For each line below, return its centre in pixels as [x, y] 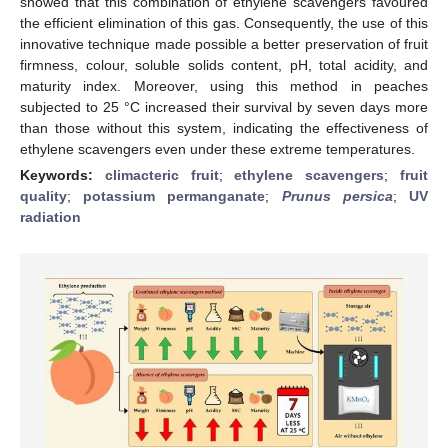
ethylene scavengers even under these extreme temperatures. [217, 148]
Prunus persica [337, 195]
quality [43, 195]
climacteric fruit [161, 174]
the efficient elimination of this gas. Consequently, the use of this [224, 22]
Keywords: [62, 174]
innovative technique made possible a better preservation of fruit [224, 43]
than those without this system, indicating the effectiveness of [224, 127]
